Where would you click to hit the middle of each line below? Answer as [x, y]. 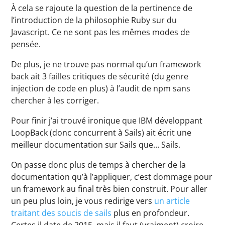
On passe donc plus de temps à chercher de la [99, 165]
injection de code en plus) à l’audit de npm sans [101, 88]
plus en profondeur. [151, 213]
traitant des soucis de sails [62, 213]
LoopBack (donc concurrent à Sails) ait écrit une [101, 133]
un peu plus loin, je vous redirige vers [83, 201]
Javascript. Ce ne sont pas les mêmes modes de [101, 32]
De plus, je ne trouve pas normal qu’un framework [106, 64]
